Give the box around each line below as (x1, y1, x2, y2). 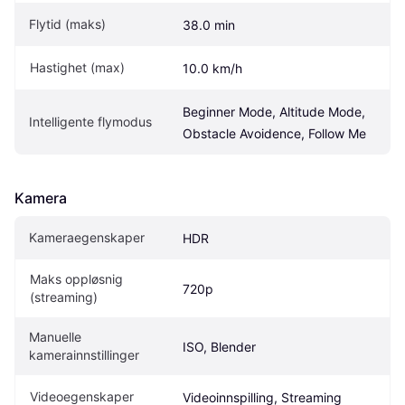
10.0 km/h (183, 60, 242, 76)
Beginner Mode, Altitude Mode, (183, 103, 365, 119)
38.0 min (183, 16, 235, 33)
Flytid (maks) (29, 15, 106, 32)
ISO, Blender (183, 338, 256, 354)
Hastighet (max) (30, 59, 125, 75)
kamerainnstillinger (29, 346, 139, 363)
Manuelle (29, 328, 81, 344)
